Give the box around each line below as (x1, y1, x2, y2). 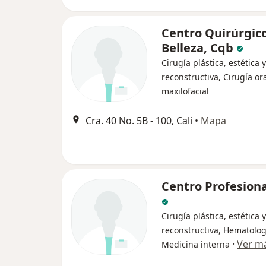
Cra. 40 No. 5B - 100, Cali (85, 114, 192, 127)
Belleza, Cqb (161, 40, 236, 56)
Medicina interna (161, 239, 230, 250)
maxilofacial (161, 85, 209, 97)
